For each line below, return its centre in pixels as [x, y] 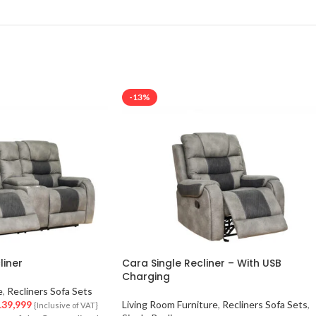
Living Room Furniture [170, 305]
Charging [146, 277]
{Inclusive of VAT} [66, 305]
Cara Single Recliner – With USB [202, 263]
